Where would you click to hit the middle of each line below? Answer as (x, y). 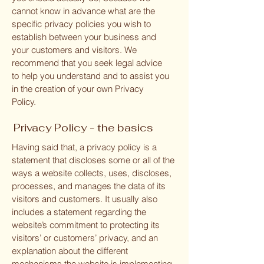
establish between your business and (84, 37)
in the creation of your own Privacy (78, 89)
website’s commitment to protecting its (86, 225)
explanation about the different (70, 251)
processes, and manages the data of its (89, 186)
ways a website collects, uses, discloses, (92, 173)
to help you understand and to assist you (90, 76)
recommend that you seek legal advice (87, 63)
